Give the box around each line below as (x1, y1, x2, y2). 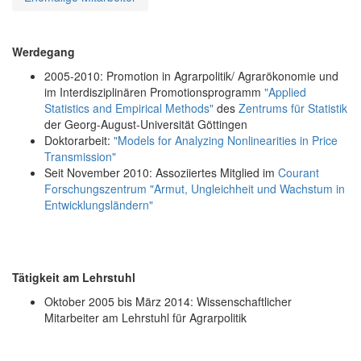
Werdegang (12, 43, 75, 60)
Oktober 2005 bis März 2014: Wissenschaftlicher (44, 293, 292, 309)
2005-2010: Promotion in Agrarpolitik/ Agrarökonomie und (44, 67, 338, 84)
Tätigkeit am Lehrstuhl (12, 268, 135, 285)
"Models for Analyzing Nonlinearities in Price (114, 131, 338, 148)
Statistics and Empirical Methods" (44, 99, 214, 116)
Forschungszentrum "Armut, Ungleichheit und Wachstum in (44, 180, 345, 197)
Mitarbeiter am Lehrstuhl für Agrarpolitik (44, 309, 247, 326)
